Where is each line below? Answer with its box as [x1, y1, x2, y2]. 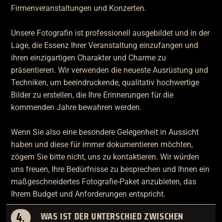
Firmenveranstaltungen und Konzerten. [10, 3, 146, 13]
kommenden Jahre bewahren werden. [10, 103, 142, 112]
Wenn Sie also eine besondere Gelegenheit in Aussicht [10, 127, 199, 137]
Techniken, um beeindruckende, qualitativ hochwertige [10, 78, 199, 88]
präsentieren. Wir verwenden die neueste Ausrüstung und [10, 65, 208, 75]
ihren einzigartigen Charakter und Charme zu [10, 53, 166, 63]
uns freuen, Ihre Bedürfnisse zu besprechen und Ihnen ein [10, 165, 210, 174]
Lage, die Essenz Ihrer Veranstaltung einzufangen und [10, 41, 198, 51]
